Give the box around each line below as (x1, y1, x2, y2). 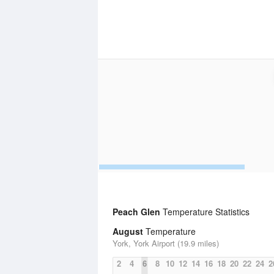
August (113, 225, 143, 237)
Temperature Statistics (160, 206, 250, 218)
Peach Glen (113, 206, 160, 218)
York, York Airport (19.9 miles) (113, 237, 219, 249)
